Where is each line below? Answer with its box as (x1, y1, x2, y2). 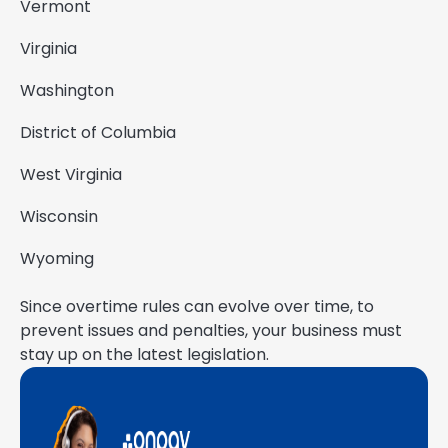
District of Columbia (20, 120, 176, 144)
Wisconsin (20, 204, 98, 228)
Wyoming (20, 246, 94, 270)
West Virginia (20, 162, 122, 186)
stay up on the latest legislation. (20, 342, 269, 366)
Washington (20, 78, 114, 102)
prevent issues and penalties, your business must (20, 318, 402, 342)
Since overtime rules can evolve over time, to (20, 294, 374, 318)
